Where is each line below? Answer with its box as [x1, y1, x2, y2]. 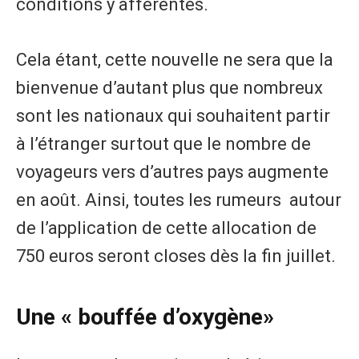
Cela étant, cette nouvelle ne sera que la [16, 50, 333, 71]
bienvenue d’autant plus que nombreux [16, 78, 323, 99]
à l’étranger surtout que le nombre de [16, 134, 311, 155]
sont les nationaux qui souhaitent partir [16, 106, 330, 127]
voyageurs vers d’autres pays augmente [16, 162, 329, 183]
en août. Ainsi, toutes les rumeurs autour [16, 190, 341, 211]
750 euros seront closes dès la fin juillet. [16, 246, 336, 267]
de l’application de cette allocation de [16, 218, 317, 239]
